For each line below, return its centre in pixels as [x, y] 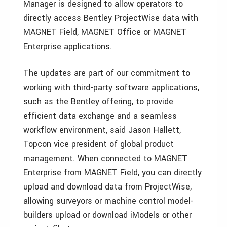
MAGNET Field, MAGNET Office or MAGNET [105, 32]
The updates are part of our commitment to [107, 73]
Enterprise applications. [68, 46]
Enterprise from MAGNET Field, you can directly [112, 173]
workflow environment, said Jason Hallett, [102, 130]
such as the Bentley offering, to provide [98, 102]
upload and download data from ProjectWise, [107, 187]
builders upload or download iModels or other [107, 215]
